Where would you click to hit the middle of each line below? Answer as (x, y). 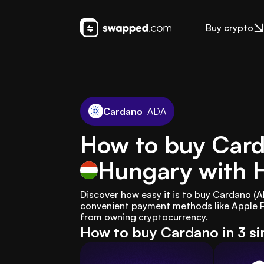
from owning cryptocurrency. (144, 217)
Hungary (145, 170)
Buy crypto (229, 28)
